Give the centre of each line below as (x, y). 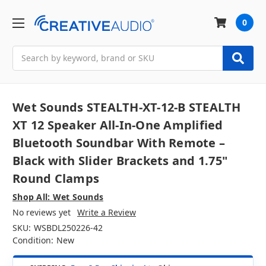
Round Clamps (56, 179)
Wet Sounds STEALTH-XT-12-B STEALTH (127, 107)
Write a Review (106, 213)
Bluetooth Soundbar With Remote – (119, 143)
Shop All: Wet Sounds (58, 197)
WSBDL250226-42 (68, 228)
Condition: (33, 240)
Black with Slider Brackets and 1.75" (120, 161)
